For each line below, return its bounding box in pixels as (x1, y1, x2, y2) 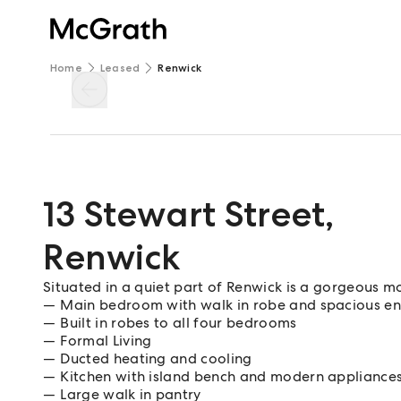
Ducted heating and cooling (60, 349, 252, 368)
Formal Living (60, 331, 152, 350)
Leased (99, 61, 141, 75)
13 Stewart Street (43, 191, 325, 237)
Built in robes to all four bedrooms (60, 313, 297, 332)
